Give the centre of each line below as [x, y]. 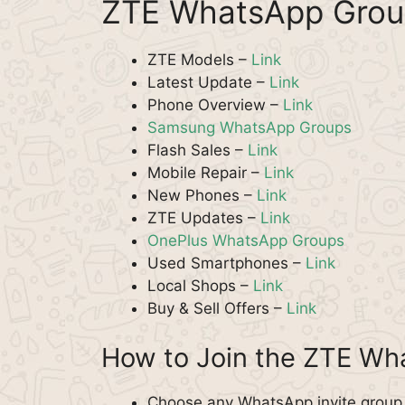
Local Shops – [200, 285]
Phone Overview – [215, 104]
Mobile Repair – [206, 172]
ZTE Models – [199, 59]
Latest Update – [208, 82]
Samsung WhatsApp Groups [250, 127]
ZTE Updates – [204, 217]
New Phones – [202, 195]
